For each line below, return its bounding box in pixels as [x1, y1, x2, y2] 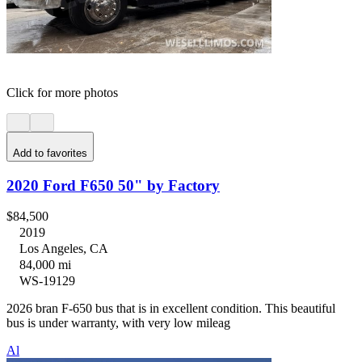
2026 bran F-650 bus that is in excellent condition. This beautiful [6, 301, 335, 316]
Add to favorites [13, 146, 87, 159]
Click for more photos [6, 86, 118, 100]
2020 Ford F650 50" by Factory [6, 176, 220, 194]
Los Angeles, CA [19, 242, 108, 256]
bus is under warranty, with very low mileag [6, 316, 230, 330]
